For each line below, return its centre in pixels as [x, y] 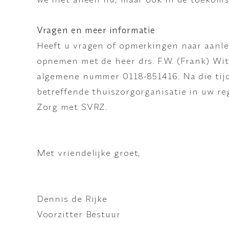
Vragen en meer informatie [96, 30]
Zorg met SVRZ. [72, 106]
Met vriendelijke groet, [89, 152]
